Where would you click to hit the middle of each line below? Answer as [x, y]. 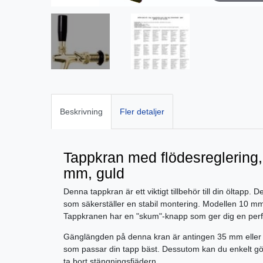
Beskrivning [81, 111]
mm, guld [94, 173]
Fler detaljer [142, 111]
